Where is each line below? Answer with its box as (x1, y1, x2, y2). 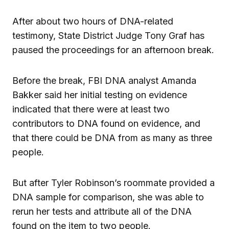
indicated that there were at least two (12, 103, 170, 114)
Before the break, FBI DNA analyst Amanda (12, 75, 196, 86)
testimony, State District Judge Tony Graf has (12, 30, 204, 41)
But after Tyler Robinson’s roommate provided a (12, 177, 215, 188)
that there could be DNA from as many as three (12, 132, 212, 143)
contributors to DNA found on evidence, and (12, 118, 200, 129)
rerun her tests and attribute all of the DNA (12, 205, 192, 217)
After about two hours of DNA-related (12, 15, 173, 27)
